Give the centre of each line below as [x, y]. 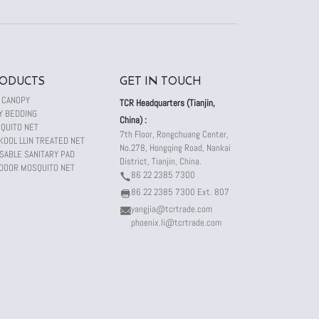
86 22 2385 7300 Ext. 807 [180, 192]
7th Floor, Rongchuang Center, [174, 134]
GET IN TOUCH [161, 80]
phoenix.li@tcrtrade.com [176, 222]
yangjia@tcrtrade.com [172, 209]
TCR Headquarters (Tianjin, [167, 103]
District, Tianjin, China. [161, 161]
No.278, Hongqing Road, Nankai [175, 147]
